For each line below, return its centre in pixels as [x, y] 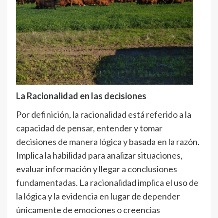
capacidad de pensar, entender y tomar [89, 128]
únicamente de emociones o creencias [88, 210]
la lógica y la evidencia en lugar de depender [98, 196]
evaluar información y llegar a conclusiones [97, 169]
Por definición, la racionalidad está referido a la [104, 114]
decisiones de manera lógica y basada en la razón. [108, 142]
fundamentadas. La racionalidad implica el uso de [107, 182]
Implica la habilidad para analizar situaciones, [99, 155]
